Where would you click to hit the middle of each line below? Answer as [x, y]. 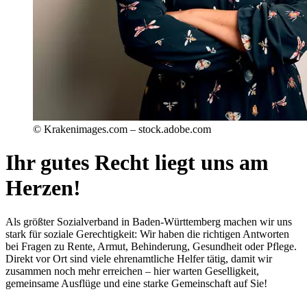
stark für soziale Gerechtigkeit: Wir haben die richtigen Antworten [147, 234]
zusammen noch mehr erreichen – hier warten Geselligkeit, [132, 271]
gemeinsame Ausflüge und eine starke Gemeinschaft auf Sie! [136, 283]
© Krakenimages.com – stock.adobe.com [122, 129]
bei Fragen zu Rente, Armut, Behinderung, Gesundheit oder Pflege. [151, 246]
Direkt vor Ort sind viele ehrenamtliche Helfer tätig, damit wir [139, 258]
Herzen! [43, 188]
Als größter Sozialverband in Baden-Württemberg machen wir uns [149, 221]
